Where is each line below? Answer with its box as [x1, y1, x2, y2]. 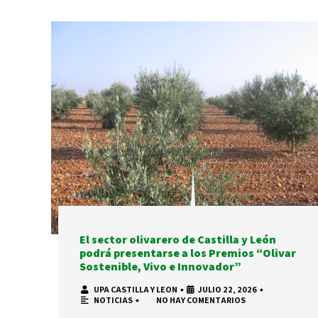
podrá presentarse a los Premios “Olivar [79, 246, 296, 261]
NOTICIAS [94, 295, 133, 306]
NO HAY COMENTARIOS [156, 295, 246, 306]
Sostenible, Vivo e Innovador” [79, 259, 241, 275]
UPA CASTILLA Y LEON [94, 284, 177, 295]
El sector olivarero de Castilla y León [79, 232, 276, 248]
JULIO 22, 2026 [198, 284, 257, 295]
